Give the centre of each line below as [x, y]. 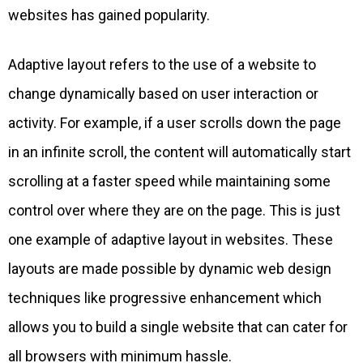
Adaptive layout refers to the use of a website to [162, 65]
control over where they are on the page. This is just [174, 211]
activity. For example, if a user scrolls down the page [175, 123]
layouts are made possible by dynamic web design [170, 269]
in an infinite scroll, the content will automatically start [179, 152]
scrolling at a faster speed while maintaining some [169, 181]
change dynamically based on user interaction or [163, 94]
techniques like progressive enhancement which [165, 298]
